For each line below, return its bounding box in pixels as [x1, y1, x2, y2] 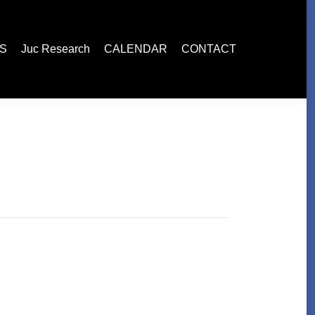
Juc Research [21, 43, 90, 55]
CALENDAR [104, 43, 167, 55]
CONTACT [181, 43, 236, 55]
